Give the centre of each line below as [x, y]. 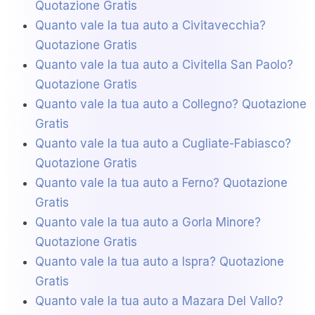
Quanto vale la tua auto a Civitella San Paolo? [164, 65]
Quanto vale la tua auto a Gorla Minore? [148, 223]
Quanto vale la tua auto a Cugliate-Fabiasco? [163, 144]
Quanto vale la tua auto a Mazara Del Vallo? [159, 301]
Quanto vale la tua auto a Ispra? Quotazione [160, 262]
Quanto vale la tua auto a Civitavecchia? [150, 26]
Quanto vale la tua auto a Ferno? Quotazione [161, 183]
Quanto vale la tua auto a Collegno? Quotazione [171, 104]
